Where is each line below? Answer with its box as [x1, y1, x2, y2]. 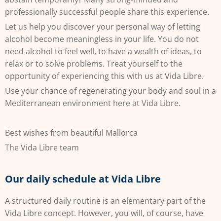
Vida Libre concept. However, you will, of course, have [5, 208, 203, 219]
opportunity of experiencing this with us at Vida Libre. [5, 71, 204, 81]
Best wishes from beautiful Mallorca [5, 127, 138, 138]
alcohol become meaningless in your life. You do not [5, 34, 199, 44]
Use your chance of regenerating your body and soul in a [5, 85, 216, 96]
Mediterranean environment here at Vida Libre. [5, 98, 181, 109]
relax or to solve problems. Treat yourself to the [5, 58, 183, 69]
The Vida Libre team [5, 142, 79, 153]
